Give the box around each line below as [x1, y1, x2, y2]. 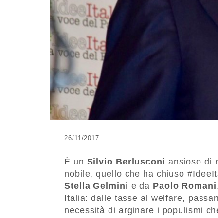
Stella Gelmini [64, 181, 128, 191]
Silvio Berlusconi [87, 156, 165, 166]
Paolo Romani [153, 181, 217, 191]
